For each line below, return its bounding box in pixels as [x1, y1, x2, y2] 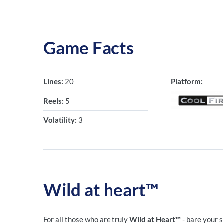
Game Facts [43, 37, 134, 58]
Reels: [43, 96, 65, 105]
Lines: [43, 77, 65, 86]
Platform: [171, 77, 203, 86]
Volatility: [43, 115, 78, 124]
